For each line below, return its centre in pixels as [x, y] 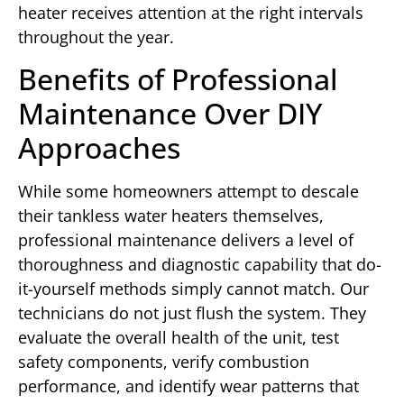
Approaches [99, 148]
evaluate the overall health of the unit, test [179, 338]
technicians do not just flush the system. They [192, 313]
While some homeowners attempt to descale [188, 192]
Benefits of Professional [178, 79]
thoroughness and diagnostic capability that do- [200, 265]
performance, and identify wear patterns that [188, 386]
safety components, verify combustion [164, 362]
